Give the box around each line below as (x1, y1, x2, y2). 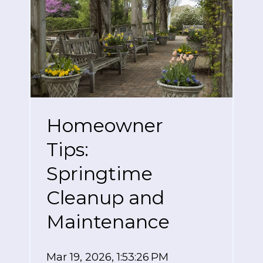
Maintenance (46, 210, 170, 234)
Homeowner (46, 114, 163, 137)
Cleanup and (46, 186, 164, 210)
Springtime (46, 162, 153, 186)
